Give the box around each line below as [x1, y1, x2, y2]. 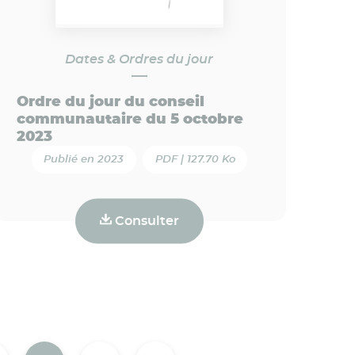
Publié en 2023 [44, 154, 124, 165]
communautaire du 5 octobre [16, 112, 243, 127]
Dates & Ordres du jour [65, 52, 214, 66]
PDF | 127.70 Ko [155, 154, 235, 165]
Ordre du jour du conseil [16, 94, 204, 109]
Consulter [111, 214, 179, 227]
